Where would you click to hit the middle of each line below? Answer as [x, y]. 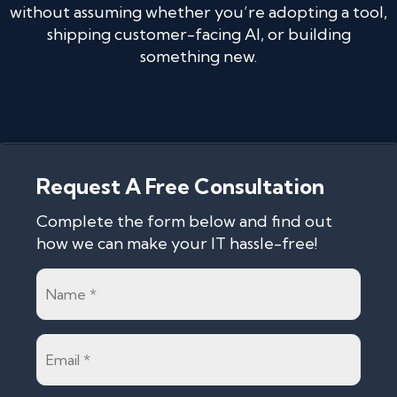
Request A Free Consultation [180, 186]
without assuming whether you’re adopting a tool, [198, 12]
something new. [198, 56]
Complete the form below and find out [184, 221]
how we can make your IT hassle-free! [177, 243]
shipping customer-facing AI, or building [198, 34]
